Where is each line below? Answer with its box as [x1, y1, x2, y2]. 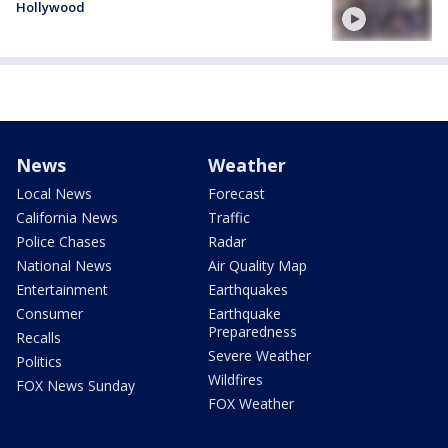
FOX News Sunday [16, 375, 135, 395]
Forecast [208, 183, 265, 203]
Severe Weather [208, 345, 311, 365]
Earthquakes [208, 279, 288, 299]
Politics [16, 351, 62, 371]
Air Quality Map [208, 255, 307, 275]
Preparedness [208, 321, 297, 341]
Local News [16, 183, 92, 203]
